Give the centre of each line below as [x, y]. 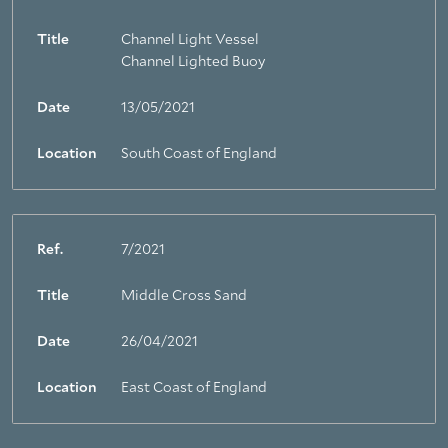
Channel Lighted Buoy [193, 62]
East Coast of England [194, 388]
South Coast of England [199, 154]
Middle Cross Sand [184, 296]
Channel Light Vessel [190, 40]
